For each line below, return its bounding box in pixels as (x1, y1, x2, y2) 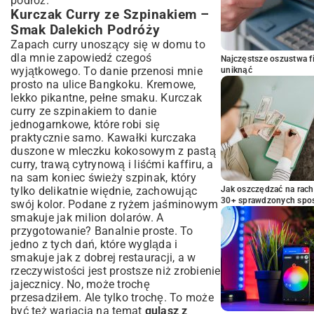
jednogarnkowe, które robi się (11, 118, 161, 131)
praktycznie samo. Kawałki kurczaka (11, 131, 197, 144)
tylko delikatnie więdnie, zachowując (11, 184, 197, 198)
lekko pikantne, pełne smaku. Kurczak (11, 91, 202, 104)
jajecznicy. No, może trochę (11, 278, 150, 291)
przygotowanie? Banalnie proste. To (11, 224, 193, 238)
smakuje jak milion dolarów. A (11, 211, 164, 224)
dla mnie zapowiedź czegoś (11, 51, 152, 64)
